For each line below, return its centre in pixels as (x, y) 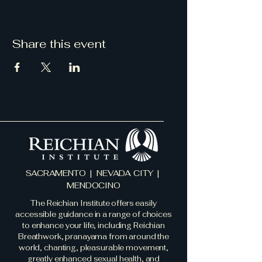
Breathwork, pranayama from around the (94, 237)
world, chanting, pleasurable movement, (94, 248)
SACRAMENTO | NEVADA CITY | (94, 173)
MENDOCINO (94, 185)
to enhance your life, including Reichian (94, 225)
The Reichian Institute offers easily (94, 203)
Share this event (59, 44)
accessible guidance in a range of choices (94, 214)
